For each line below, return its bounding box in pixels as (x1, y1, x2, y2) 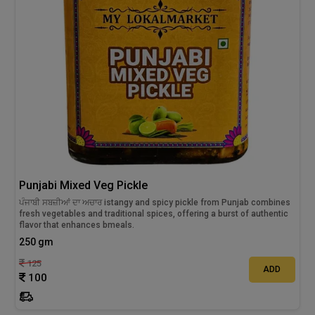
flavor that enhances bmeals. (19, 219, 135, 230)
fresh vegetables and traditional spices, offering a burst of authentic (19, 208, 289, 219)
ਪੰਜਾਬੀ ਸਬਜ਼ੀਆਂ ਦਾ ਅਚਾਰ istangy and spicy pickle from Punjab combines (19, 197, 291, 207)
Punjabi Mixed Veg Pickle (19, 178, 148, 192)
